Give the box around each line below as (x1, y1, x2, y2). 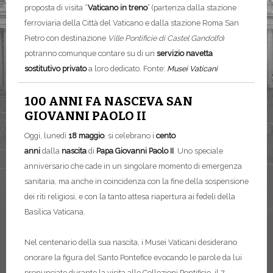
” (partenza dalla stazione (147, 3, 236, 12)
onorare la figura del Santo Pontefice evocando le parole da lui (24, 253, 242, 262)
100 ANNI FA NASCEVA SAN (24, 94, 193, 108)
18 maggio (68, 131, 104, 140)
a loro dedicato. (87, 64, 141, 73)
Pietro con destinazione (24, 34, 108, 43)
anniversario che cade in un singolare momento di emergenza (24, 161, 242, 171)
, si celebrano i (104, 131, 156, 140)
